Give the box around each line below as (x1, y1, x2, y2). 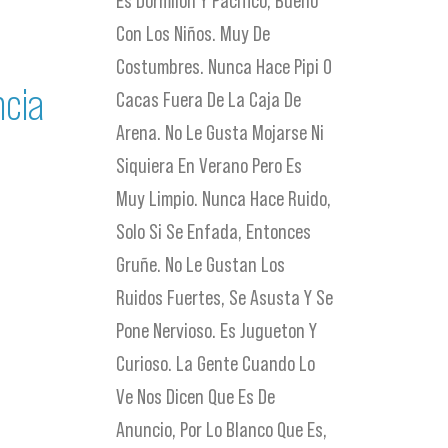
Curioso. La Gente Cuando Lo (116, 351, 316, 377)
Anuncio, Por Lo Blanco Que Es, (116, 417, 328, 443)
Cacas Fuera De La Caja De (116, 87, 302, 113)
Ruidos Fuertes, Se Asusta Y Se (116, 285, 334, 311)
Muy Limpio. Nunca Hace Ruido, (116, 186, 332, 212)
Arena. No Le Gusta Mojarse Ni (116, 120, 325, 146)
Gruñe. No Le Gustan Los (116, 252, 286, 278)
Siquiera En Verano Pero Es (116, 153, 303, 179)
